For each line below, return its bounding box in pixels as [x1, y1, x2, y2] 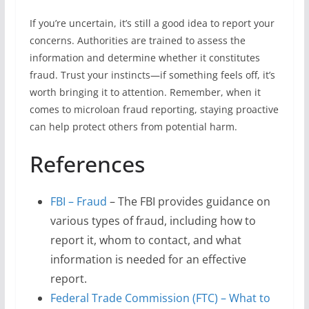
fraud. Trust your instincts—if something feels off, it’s [29, 68, 275, 81]
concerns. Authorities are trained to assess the [29, 34, 246, 47]
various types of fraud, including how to [50, 213, 256, 228]
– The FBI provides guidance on [106, 194, 270, 209]
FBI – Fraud [50, 194, 107, 209]
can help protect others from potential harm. [29, 120, 237, 133]
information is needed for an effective [50, 252, 246, 267]
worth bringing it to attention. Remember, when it [29, 86, 261, 99]
